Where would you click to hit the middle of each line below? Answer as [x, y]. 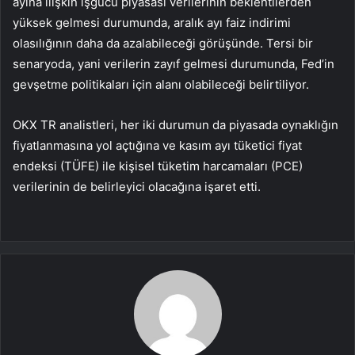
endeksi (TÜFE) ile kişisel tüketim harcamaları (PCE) [158, 166]
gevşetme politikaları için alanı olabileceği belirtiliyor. [161, 85]
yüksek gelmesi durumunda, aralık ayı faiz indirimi [152, 23]
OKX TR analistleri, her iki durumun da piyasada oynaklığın [176, 125]
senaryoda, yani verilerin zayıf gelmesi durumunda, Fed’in [174, 64]
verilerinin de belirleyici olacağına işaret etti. [137, 187]
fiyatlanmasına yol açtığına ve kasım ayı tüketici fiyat [157, 146]
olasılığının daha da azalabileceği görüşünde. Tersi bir [163, 44]
